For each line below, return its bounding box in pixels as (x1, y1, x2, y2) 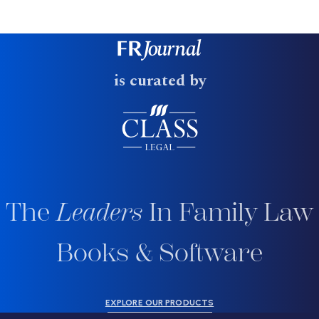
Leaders (56, 197, 142, 228)
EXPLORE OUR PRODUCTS (105, 298, 214, 308)
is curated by (113, 69, 206, 93)
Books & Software (56, 238, 263, 268)
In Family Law (142, 197, 313, 228)
